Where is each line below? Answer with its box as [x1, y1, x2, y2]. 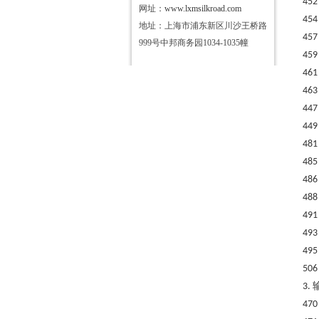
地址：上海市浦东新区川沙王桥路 [139, 21, 267, 31]
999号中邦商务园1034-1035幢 [139, 38, 249, 48]
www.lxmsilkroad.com [164, 4, 241, 14]
